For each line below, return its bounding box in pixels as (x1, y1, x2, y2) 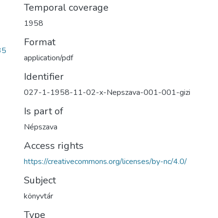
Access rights (24, 139, 84, 152)
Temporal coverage (24, 1, 109, 14)
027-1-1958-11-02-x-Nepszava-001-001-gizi (24, 87, 190, 98)
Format (24, 36, 55, 49)
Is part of (24, 105, 63, 118)
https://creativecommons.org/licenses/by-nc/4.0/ (24, 156, 187, 167)
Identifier (24, 70, 64, 83)
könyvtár (24, 191, 53, 201)
